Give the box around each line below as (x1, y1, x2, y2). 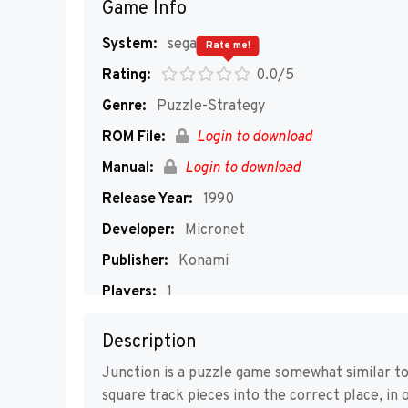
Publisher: (102, 252, 168, 270)
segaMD (168, 36, 219, 54)
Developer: (102, 221, 174, 240)
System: (102, 36, 157, 54)
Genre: (102, 97, 146, 116)
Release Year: (102, 190, 192, 209)
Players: (102, 283, 156, 301)
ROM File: (102, 128, 165, 147)
